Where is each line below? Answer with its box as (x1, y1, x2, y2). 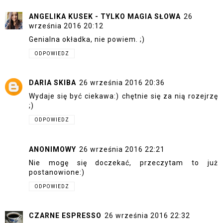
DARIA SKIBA (29, 79, 76, 87)
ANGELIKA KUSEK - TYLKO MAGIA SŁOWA (29, 12, 181, 20)
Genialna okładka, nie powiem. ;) (29, 35, 145, 43)
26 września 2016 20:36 (79, 79, 165, 87)
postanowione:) (29, 168, 85, 176)
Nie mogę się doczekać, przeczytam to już (29, 158, 218, 167)
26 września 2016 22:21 (79, 145, 165, 153)
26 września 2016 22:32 (105, 212, 190, 220)
